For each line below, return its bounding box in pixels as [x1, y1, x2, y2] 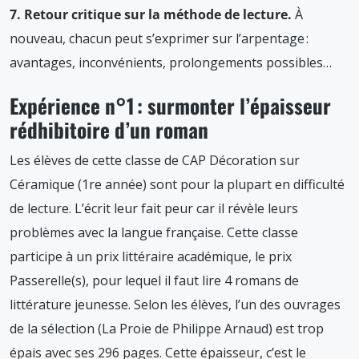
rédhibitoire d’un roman [10, 115, 208, 145]
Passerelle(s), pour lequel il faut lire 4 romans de [10, 272, 299, 290]
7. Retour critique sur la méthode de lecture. [10, 6, 295, 24]
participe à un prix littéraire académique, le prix [10, 248, 292, 266]
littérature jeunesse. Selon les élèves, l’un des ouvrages [10, 296, 341, 314]
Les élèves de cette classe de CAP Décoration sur [10, 151, 300, 170]
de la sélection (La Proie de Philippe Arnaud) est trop [10, 320, 324, 338]
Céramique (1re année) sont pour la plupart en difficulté [10, 175, 345, 194]
